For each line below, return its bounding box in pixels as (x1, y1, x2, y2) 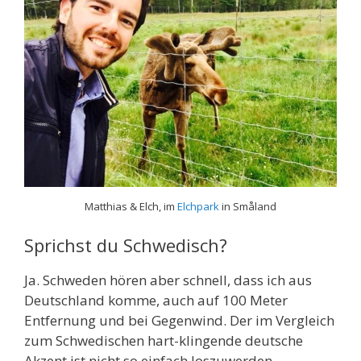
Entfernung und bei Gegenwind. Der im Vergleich (24, 311, 334, 330)
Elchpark (177, 198, 219, 214)
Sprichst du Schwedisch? (24, 233, 227, 258)
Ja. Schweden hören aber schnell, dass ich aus (24, 271, 312, 290)
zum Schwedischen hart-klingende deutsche (24, 331, 303, 351)
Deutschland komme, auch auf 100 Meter (24, 291, 288, 310)
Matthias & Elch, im (85, 198, 177, 214)
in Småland (219, 198, 276, 214)
